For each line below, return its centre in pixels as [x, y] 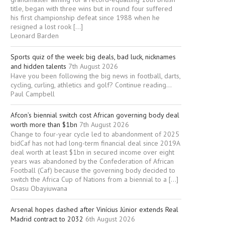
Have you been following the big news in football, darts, [95, 76]
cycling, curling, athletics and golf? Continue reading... [91, 85]
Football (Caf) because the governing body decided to [93, 171]
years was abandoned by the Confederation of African [92, 161]
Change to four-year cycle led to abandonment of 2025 [95, 134]
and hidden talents [38, 67]
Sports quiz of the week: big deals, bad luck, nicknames [93, 57]
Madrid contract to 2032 [47, 219]
